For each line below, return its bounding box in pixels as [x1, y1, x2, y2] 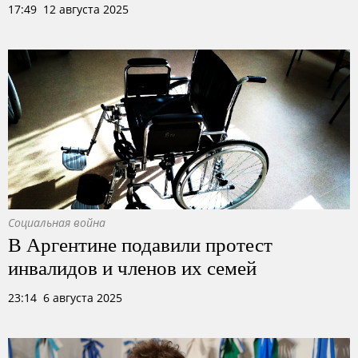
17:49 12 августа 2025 [8, 2, 129, 17]
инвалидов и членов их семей [8, 253, 257, 280]
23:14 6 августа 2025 [8, 290, 122, 305]
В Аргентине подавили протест [8, 230, 272, 257]
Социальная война [8, 215, 105, 230]
